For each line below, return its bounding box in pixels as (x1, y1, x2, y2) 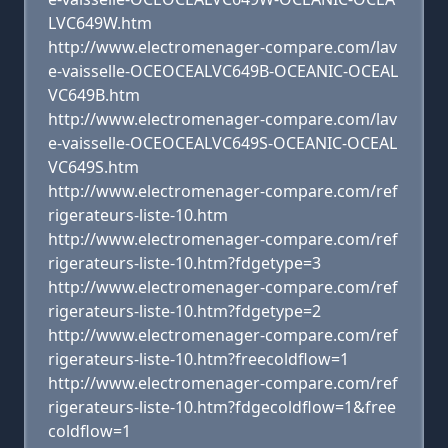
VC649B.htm (48, 84, 140, 106)
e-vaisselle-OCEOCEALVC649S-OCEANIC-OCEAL (48, 132, 397, 154)
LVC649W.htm (48, 12, 152, 34)
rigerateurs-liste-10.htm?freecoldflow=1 (48, 348, 349, 370)
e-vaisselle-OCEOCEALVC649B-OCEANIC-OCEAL (48, 60, 398, 82)
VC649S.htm (48, 156, 139, 178)
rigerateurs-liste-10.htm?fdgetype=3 (48, 252, 321, 274)
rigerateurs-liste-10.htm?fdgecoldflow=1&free (48, 396, 396, 418)
